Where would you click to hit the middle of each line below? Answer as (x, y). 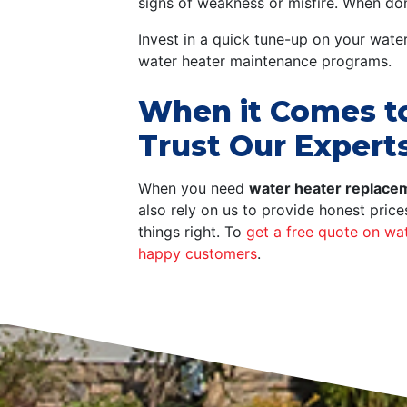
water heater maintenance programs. (265, 61)
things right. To (192, 232)
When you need (194, 189)
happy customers (198, 254)
